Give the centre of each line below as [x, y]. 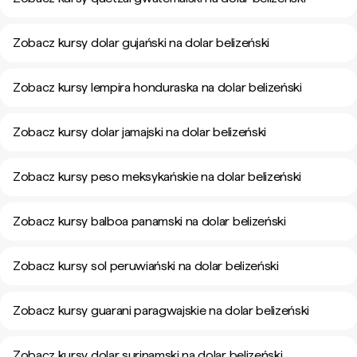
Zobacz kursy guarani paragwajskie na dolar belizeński [161, 310]
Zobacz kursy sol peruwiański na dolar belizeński [146, 266]
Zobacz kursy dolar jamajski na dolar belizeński [139, 132]
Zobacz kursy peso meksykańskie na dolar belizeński [157, 177]
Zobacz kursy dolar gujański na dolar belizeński [141, 43]
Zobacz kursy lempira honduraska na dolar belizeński [157, 87]
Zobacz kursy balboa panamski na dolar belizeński [149, 221]
